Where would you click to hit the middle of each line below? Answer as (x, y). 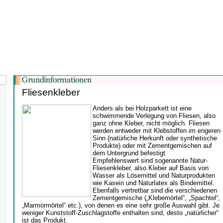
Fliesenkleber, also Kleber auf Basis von (151, 168)
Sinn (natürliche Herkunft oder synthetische (155, 138)
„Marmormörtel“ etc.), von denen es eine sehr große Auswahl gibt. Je (121, 206)
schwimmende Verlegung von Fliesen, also (154, 116)
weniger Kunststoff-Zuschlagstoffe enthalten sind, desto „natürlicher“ (120, 213)
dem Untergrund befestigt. (130, 153)
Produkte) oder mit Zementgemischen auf (152, 146)
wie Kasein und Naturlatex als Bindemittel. (154, 183)
